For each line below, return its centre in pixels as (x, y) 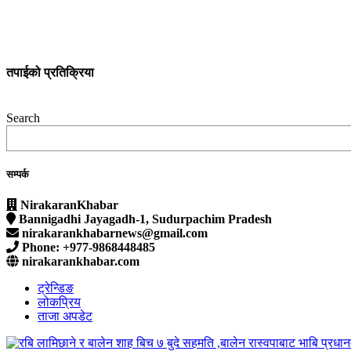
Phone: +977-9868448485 (87, 248)
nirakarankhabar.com (79, 262)
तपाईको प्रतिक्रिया (50, 73)
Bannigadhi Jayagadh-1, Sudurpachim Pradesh (144, 219)
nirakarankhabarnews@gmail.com (113, 233)
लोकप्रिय (59, 302)
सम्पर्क (18, 174)
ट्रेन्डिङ (56, 288)
